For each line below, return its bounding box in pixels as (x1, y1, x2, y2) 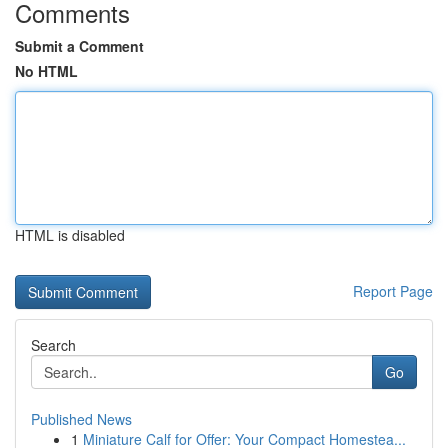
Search (31, 335, 76, 355)
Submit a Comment (15, 36, 144, 56)
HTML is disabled (15, 225, 125, 245)
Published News (31, 409, 132, 429)
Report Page (353, 281, 433, 301)
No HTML (15, 61, 78, 81)
